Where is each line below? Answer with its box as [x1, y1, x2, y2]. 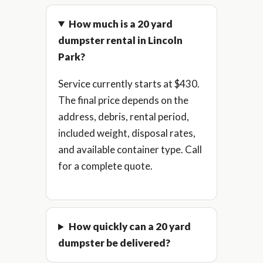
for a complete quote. [58, 159, 153, 172]
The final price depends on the [58, 93, 188, 106]
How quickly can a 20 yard [69, 220, 191, 233]
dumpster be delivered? [58, 237, 170, 249]
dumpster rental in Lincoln [58, 33, 183, 46]
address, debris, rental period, [58, 110, 189, 123]
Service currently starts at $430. [58, 77, 200, 90]
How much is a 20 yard [69, 17, 173, 30]
